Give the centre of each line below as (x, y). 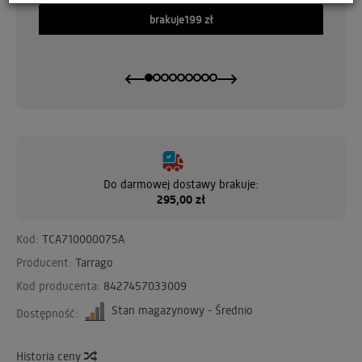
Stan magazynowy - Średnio (181, 310)
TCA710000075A (83, 239)
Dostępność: (47, 313)
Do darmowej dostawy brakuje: (181, 184)
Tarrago (94, 262)
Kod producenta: (58, 286)
